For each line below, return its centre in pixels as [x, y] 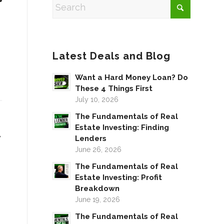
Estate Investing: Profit [119, 177]
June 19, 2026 [98, 199]
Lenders [91, 138]
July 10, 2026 [97, 99]
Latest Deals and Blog [112, 56]
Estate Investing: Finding [122, 127]
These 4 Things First [114, 88]
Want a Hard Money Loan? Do [132, 77]
